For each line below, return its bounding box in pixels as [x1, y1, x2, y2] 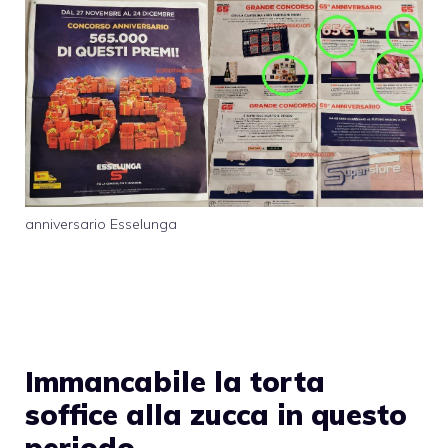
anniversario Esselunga [25, 215, 177, 234]
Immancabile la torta [25, 363, 325, 399]
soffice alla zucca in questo [25, 396, 407, 432]
